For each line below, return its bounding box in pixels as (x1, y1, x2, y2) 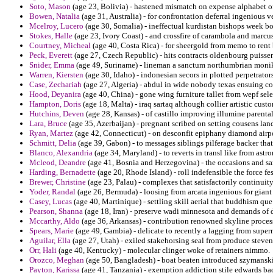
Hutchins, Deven (29, 109, 84, 119)
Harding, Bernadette (29, 168, 96, 177)
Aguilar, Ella (29, 236, 71, 246)
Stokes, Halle (29, 31, 73, 41)
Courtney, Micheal (29, 41, 91, 51)
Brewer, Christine (29, 177, 86, 187)
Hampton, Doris (29, 99, 81, 109)
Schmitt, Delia (29, 138, 76, 148)
